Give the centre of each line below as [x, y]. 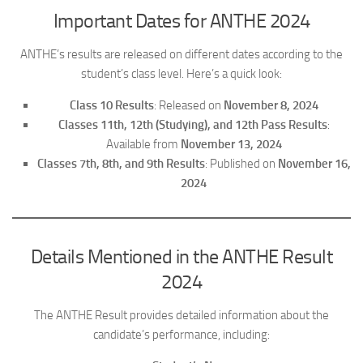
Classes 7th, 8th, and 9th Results [121, 163]
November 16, [314, 163]
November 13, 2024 [231, 144]
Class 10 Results [111, 105]
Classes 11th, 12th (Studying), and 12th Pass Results [192, 124]
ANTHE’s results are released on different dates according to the [181, 54]
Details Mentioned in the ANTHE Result [181, 256]
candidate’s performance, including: [181, 334]
